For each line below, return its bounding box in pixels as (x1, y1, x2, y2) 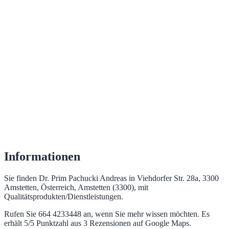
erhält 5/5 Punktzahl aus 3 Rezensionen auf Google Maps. (4, 219, 191, 228)
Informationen (4, 150, 80, 164)
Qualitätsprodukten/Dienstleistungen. (4, 192, 123, 201)
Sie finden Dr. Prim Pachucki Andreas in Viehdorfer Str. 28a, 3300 (4, 174, 219, 183)
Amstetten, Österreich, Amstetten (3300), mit (4, 183, 148, 192)
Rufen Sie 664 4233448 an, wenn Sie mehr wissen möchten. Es (4, 210, 210, 219)
